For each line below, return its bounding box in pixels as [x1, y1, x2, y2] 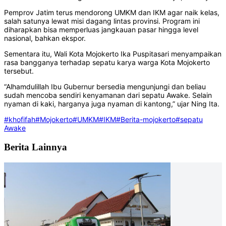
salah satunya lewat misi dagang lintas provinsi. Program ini [4, 17, 200, 26]
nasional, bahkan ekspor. [4, 34, 86, 43]
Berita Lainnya [4, 141, 67, 152]
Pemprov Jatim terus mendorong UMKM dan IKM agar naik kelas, [4, 8, 219, 17]
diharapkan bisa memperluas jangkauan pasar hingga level [4, 25, 198, 34]
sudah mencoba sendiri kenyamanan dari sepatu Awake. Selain [4, 91, 212, 100]
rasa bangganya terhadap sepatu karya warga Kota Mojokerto [4, 58, 210, 67]
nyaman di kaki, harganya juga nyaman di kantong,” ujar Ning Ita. [4, 99, 219, 108]
